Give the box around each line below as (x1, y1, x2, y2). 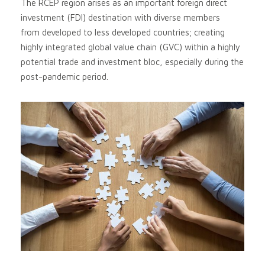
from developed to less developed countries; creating (21, 27, 225, 38)
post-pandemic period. (21, 72, 108, 82)
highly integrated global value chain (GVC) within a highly (21, 42, 240, 53)
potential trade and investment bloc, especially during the (21, 57, 244, 67)
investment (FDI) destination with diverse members (21, 12, 220, 23)
